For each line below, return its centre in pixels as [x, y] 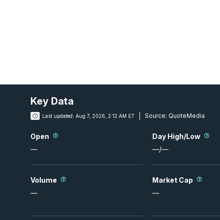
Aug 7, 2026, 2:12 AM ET [105, 116]
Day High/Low [176, 136]
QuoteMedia [186, 116]
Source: [156, 116]
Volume [44, 180]
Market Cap [173, 180]
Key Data [52, 101]
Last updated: [58, 116]
